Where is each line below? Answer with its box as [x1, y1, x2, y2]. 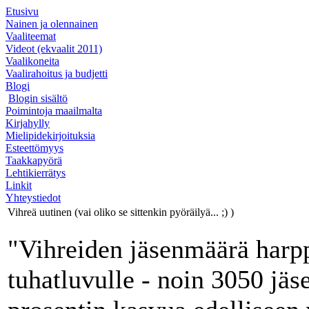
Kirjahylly [6, 117, 50, 129]
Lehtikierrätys [6, 167, 66, 179]
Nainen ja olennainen [6, 18, 98, 30]
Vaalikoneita [6, 55, 59, 67]
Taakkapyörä [6, 154, 62, 166]
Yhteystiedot [6, 192, 61, 203]
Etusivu [6, 6, 39, 17]
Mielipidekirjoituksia [6, 130, 95, 141]
